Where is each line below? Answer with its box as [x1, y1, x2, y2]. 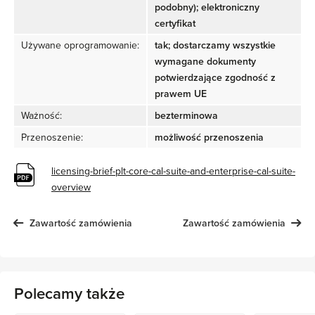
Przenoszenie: [21, 131, 83, 143]
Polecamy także [14, 283, 124, 303]
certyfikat [155, 17, 195, 30]
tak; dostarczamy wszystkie [155, 39, 276, 51]
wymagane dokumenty [155, 55, 256, 67]
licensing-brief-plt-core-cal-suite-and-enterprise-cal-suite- [51, 165, 295, 177]
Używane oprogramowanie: [21, 39, 139, 51]
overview [51, 181, 91, 193]
